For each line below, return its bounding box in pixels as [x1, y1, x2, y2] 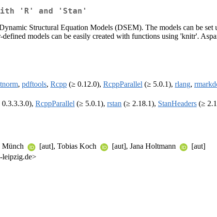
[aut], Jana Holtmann [110, 142, 178, 151]
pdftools [22, 80, 46, 89]
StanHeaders [158, 99, 197, 108]
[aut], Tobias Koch [37, 142, 98, 151]
